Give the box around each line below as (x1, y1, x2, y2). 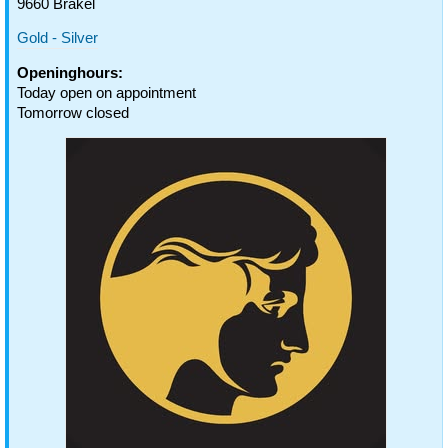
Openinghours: (17, 64, 123, 81)
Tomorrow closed (17, 104, 129, 121)
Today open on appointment (17, 84, 196, 101)
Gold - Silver (17, 29, 98, 46)
